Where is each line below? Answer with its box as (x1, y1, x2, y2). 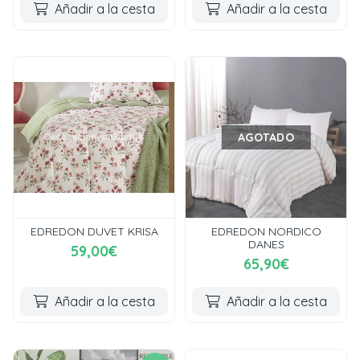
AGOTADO (237, 130, 295, 145)
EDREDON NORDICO (211, 224, 321, 239)
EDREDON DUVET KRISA (30, 224, 158, 239)
